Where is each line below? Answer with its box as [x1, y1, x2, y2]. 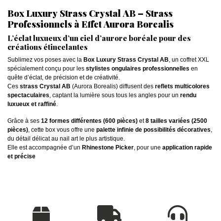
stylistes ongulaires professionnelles [86, 65, 189, 72]
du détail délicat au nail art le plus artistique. [7, 135, 125, 142]
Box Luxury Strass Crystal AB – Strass [7, 6, 173, 19]
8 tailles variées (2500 [146, 117, 207, 124]
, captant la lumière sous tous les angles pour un [49, 91, 180, 99]
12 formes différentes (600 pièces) [41, 117, 138, 124]
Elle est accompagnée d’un [7, 144, 82, 151]
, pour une [134, 144, 162, 151]
